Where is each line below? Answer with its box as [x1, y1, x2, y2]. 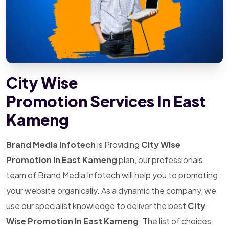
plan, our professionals [117, 154, 203, 165]
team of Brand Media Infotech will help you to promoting [6, 170, 218, 180]
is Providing [97, 139, 140, 150]
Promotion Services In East [6, 91, 206, 111]
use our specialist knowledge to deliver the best [6, 200, 188, 211]
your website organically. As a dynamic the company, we [6, 185, 216, 196]
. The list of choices [139, 216, 211, 226]
